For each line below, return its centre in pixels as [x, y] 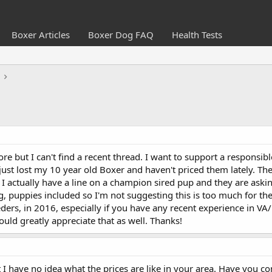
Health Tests [197, 35]
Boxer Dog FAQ [121, 35]
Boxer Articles [40, 35]
